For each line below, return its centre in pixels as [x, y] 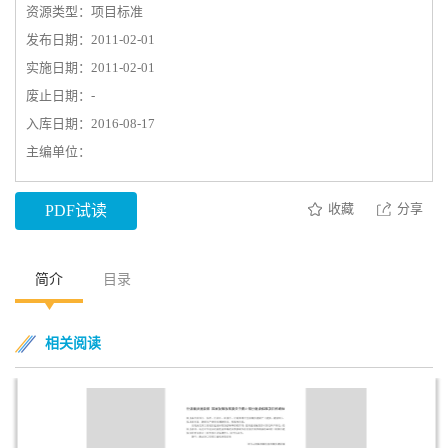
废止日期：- [60, 95]
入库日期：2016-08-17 [90, 123]
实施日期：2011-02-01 [90, 67]
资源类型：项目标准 [84, 11]
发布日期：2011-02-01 [90, 39]
